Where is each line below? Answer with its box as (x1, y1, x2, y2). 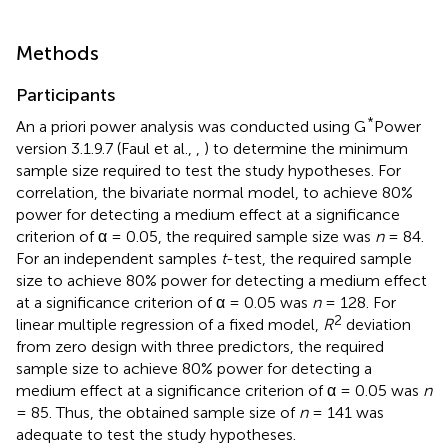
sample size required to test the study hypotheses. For (16, 160, 401, 180)
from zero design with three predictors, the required (16, 336, 384, 356)
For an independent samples (16, 248, 221, 268)
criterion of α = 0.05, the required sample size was (16, 226, 375, 246)
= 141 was (308, 402, 384, 422)
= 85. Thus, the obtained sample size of (16, 402, 299, 422)
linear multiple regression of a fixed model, (16, 314, 323, 334)
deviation (342, 314, 411, 334)
